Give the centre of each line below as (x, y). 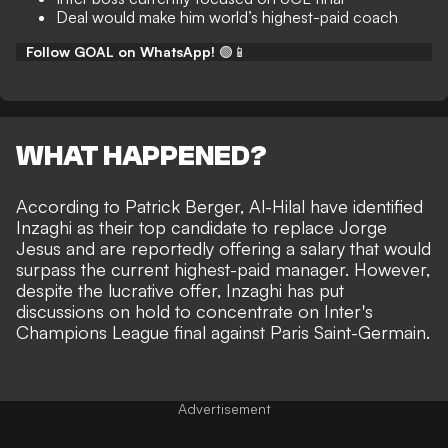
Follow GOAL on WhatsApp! (120, 51)
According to (70, 206)
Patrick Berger (182, 206)
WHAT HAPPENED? (141, 156)
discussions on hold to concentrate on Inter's (194, 311)
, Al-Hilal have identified (331, 206)
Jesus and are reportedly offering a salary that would (223, 248)
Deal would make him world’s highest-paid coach (227, 17)
